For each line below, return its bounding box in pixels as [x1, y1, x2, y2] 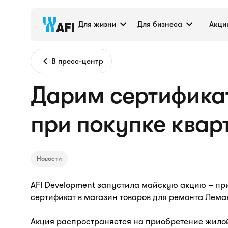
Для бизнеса [137, 20, 182, 29]
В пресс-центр [51, 56, 103, 66]
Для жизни [78, 20, 116, 29]
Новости [37, 155, 62, 162]
